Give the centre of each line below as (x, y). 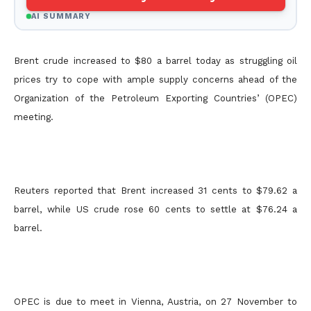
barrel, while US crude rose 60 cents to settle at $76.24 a (155, 209)
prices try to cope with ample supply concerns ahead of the (155, 79)
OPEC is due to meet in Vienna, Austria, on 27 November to (155, 302)
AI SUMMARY (61, 16)
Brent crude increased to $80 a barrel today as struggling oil (155, 61)
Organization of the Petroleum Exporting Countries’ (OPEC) (155, 98)
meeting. (34, 117)
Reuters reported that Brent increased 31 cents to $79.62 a (155, 191)
